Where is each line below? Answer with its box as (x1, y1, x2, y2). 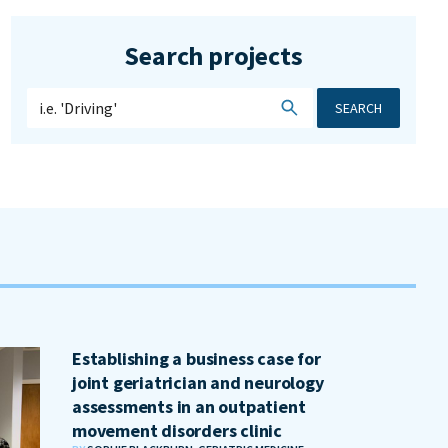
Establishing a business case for (72, 347, 321, 370)
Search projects (124, 39, 303, 72)
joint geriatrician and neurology (72, 371, 324, 394)
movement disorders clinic (72, 419, 283, 442)
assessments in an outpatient (72, 395, 306, 418)
